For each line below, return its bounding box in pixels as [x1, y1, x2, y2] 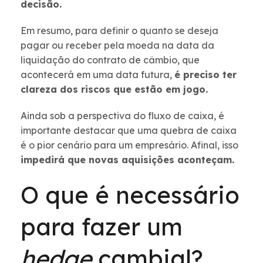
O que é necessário [21, 180, 240, 210]
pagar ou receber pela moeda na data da [21, 39, 214, 52]
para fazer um [21, 212, 183, 242]
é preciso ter [174, 69, 237, 81]
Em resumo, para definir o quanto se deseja [21, 25, 218, 37]
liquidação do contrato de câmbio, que [21, 54, 200, 66]
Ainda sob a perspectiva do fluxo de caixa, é [21, 110, 224, 122]
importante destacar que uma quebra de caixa [21, 124, 237, 137]
